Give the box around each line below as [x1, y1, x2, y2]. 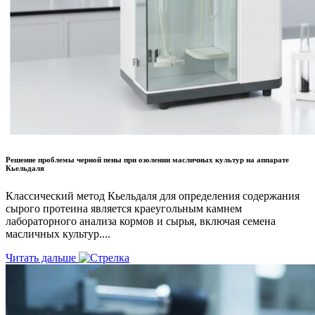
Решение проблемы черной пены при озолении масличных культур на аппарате [6, 155, 289, 164]
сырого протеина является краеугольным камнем [6, 202, 242, 214]
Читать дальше [6, 251, 79, 264]
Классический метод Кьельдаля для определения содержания [6, 189, 300, 202]
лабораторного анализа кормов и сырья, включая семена [6, 214, 276, 227]
